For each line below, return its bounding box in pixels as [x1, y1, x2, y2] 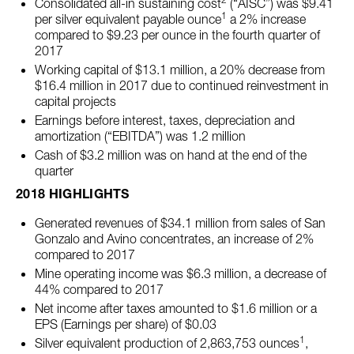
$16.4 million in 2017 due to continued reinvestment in [35, 77, 329, 93]
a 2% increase [227, 11, 306, 27]
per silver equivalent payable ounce [35, 11, 221, 27]
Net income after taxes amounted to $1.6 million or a [35, 300, 317, 316]
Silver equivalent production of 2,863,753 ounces [35, 335, 299, 351]
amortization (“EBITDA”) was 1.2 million [35, 128, 246, 144]
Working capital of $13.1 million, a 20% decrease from [35, 62, 325, 77]
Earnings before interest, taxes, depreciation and [35, 112, 295, 128]
